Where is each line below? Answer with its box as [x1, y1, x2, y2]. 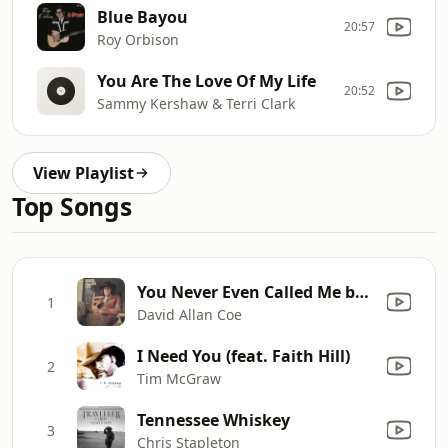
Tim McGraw [137, 368, 221, 388]
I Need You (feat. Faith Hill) [137, 344, 350, 367]
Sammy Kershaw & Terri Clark [97, 93, 295, 113]
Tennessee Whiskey [137, 408, 290, 431]
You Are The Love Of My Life [97, 69, 316, 92]
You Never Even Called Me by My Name [355, 280, 369, 303]
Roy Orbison [97, 29, 179, 49]
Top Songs [12, 190, 132, 223]
